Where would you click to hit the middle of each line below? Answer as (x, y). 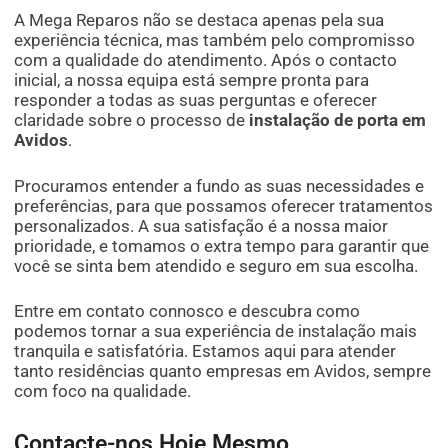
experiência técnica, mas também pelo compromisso (215, 39)
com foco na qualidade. (103, 391)
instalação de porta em (338, 119)
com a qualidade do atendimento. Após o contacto (206, 59)
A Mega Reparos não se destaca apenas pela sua (199, 19)
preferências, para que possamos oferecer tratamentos (224, 205)
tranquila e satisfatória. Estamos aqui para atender (205, 351)
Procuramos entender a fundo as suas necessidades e (219, 185)
